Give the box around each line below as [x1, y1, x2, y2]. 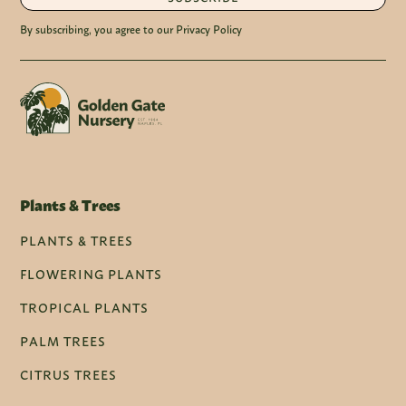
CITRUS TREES [20, 367, 118, 383]
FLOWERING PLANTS [20, 266, 163, 283]
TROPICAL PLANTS [20, 300, 150, 316]
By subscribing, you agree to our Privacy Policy [20, 23, 243, 36]
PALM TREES [20, 333, 107, 350]
